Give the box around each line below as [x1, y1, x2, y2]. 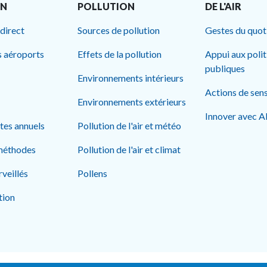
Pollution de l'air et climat [77, 144, 181, 155]
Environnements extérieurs [77, 96, 186, 107]
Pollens [77, 167, 107, 179]
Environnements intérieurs [77, 72, 184, 83]
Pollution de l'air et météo [77, 120, 181, 131]
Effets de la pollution [77, 48, 162, 60]
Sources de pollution [77, 24, 160, 36]
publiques [205, 63, 245, 74]
